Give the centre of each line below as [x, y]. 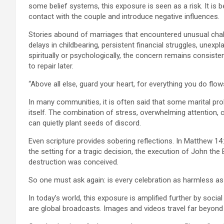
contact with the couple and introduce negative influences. [124, 16]
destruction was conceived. [73, 162]
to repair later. [51, 66]
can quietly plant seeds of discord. [85, 123]
